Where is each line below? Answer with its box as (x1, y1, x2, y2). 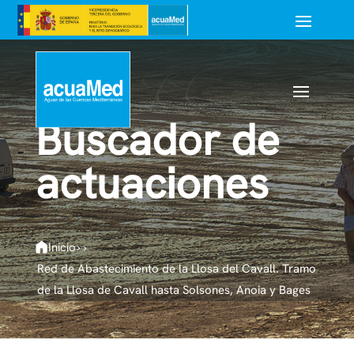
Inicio (47, 239, 76, 255)
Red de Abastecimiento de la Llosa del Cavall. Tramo (36, 260, 316, 277)
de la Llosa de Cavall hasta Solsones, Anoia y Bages (36, 281, 311, 298)
